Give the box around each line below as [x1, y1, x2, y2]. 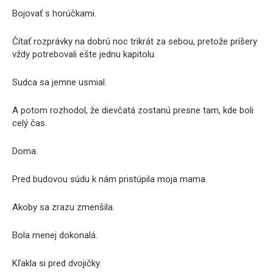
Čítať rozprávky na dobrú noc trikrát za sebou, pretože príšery [12, 36, 257, 47]
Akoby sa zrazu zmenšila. [12, 202, 115, 213]
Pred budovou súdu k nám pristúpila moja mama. [12, 174, 207, 185]
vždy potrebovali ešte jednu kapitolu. [12, 49, 156, 60]
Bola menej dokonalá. [12, 230, 97, 241]
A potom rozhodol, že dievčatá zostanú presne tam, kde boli [12, 105, 253, 116]
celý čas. [12, 118, 47, 129]
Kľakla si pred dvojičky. [12, 258, 101, 269]
